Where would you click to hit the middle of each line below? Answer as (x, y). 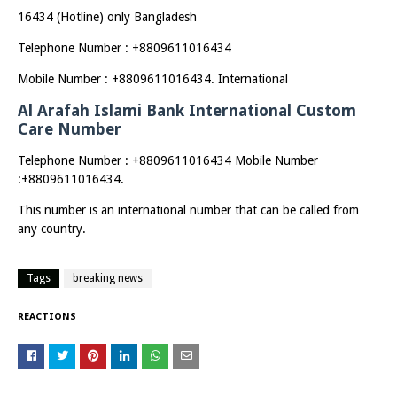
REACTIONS (47, 317)
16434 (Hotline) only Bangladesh (107, 17)
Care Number (70, 129)
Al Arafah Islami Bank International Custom (187, 110)
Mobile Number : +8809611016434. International (153, 79)
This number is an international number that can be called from (188, 210)
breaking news (108, 278)
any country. (52, 229)
